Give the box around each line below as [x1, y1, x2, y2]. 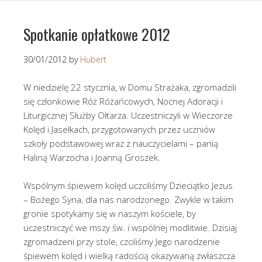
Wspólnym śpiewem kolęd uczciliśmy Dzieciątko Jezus [23, 180, 233, 192]
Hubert [80, 54, 106, 65]
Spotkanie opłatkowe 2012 [23, 23, 170, 46]
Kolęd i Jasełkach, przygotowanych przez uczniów [23, 123, 215, 136]
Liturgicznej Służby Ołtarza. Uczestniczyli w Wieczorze [23, 109, 233, 122]
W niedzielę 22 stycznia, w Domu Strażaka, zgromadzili [23, 81, 236, 94]
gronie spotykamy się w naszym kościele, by [23, 208, 196, 220]
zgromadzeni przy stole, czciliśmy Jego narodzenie [23, 236, 220, 248]
